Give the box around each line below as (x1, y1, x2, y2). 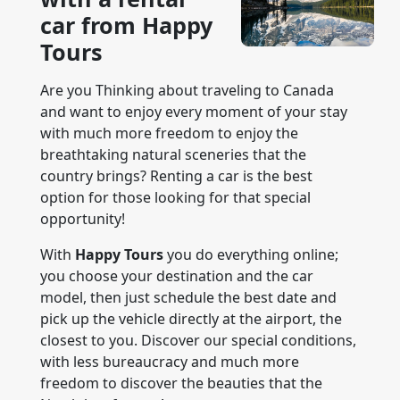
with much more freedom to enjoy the (40, 123, 298, 143)
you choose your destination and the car (40, 266, 313, 286)
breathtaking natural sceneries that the (40, 145, 306, 164)
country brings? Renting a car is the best (40, 166, 312, 186)
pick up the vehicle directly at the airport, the (40, 309, 342, 329)
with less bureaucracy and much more (40, 352, 299, 371)
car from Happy (40, 10, 212, 40)
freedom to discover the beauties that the (40, 373, 322, 393)
